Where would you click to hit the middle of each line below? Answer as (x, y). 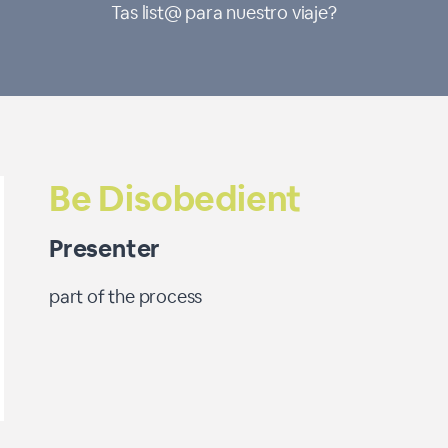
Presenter (105, 248)
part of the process (126, 296)
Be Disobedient (175, 198)
